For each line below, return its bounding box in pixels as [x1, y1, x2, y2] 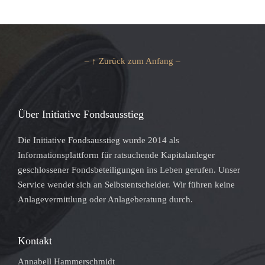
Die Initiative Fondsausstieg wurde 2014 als [18, 135, 179, 145]
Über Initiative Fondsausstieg [18, 108, 144, 120]
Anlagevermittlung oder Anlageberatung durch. [18, 194, 193, 204]
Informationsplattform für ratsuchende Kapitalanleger [18, 150, 215, 160]
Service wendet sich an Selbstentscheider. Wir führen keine [18, 179, 235, 189]
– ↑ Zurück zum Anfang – [85, 56, 180, 66]
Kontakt [18, 234, 52, 247]
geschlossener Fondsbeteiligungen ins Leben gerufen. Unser [18, 164, 240, 174]
